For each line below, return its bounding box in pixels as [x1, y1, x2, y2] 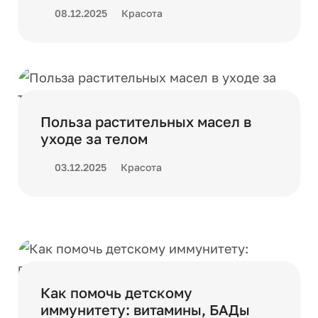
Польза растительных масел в [40, 113, 251, 130]
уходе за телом [40, 130, 148, 147]
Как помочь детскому [40, 284, 192, 301]
